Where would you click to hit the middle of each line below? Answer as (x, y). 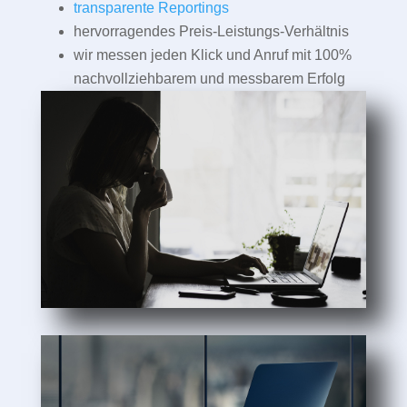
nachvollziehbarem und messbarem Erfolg (209, 78)
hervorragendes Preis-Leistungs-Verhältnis (211, 31)
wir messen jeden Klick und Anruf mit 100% (212, 55)
